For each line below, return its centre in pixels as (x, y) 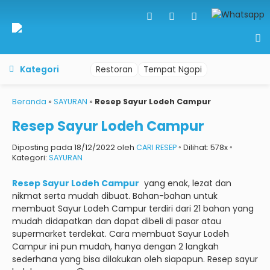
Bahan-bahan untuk (175, 196)
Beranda (29, 102)
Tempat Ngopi (173, 69)
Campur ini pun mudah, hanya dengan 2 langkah (115, 246)
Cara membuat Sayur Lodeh (169, 234)
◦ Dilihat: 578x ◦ (205, 147)
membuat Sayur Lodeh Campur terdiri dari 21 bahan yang (133, 209)
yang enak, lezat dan (185, 183)
